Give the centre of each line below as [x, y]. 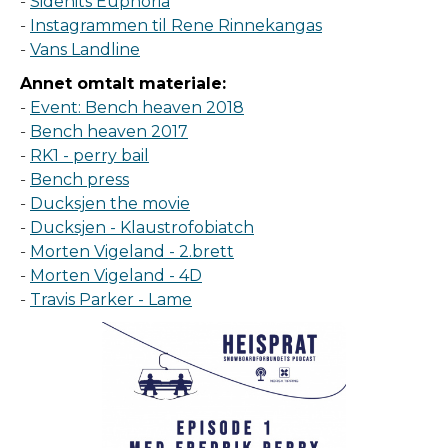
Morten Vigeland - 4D [116, 276]
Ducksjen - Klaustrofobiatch [142, 228]
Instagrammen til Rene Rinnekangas [176, 26]
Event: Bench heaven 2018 [137, 108]
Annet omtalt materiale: [123, 84]
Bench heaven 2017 [109, 132]
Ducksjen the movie [110, 204]
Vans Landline [85, 50]
